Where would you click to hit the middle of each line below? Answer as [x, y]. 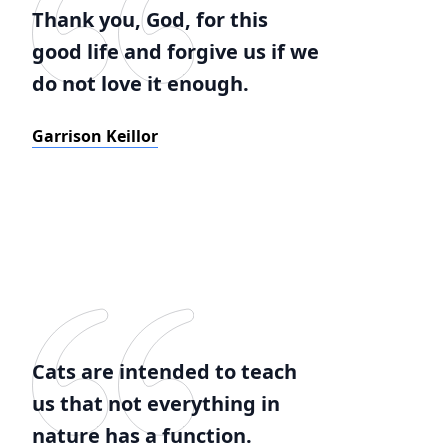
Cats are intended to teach [164, 371]
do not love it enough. [140, 83]
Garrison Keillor [95, 136]
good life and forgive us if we [175, 51]
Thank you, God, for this [150, 19]
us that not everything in [156, 403]
